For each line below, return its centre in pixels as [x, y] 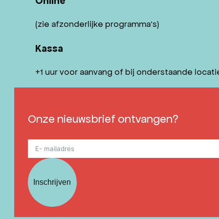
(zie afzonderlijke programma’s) [97, 24]
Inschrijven [52, 182]
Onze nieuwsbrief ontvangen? [103, 119]
